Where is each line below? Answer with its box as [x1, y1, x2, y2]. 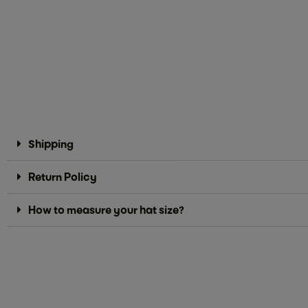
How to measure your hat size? [28, 203, 184, 217]
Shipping [28, 137, 74, 151]
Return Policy [28, 170, 97, 184]
